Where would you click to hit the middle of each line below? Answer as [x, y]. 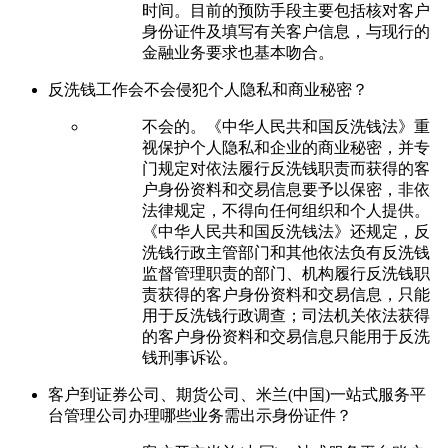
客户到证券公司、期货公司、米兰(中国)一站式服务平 [237, 394]
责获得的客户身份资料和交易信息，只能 [286, 294]
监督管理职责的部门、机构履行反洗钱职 [286, 273]
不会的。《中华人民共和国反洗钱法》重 [286, 126]
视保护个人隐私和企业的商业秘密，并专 [286, 147]
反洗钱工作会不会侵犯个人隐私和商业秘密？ [208, 89]
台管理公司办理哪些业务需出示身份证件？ [200, 415]
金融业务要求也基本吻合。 [238, 52]
